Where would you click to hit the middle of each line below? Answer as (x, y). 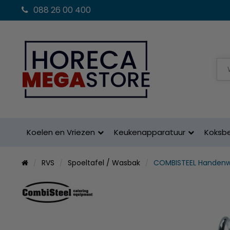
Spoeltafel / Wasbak (104, 163)
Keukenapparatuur (150, 132)
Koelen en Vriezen (61, 132)
